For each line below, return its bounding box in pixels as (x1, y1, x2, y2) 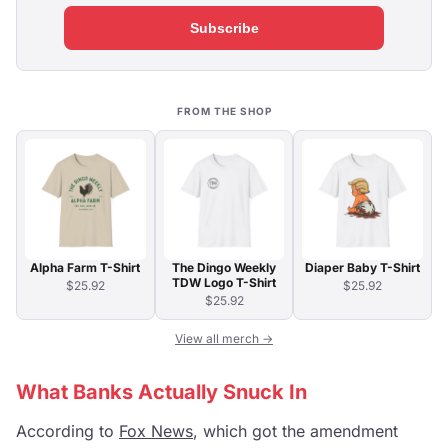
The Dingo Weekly (172, 259, 276, 275)
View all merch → (175, 330, 273, 346)
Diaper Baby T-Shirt (305, 259, 421, 275)
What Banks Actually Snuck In (16, 379, 307, 404)
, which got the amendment (193, 420, 398, 441)
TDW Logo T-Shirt (172, 274, 276, 290)
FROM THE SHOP (176, 105, 272, 117)
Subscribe (189, 20, 259, 36)
